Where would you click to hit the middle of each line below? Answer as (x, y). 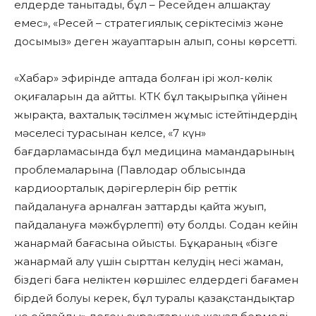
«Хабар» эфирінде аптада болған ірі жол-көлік (143, 78)
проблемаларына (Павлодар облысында (130, 170)
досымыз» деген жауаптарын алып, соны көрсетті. (156, 42)
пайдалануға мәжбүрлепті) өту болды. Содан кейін (156, 225)
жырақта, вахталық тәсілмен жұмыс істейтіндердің (156, 115)
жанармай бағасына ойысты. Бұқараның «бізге (146, 243)
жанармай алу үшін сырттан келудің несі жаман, (148, 262)
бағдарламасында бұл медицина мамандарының (154, 152)
